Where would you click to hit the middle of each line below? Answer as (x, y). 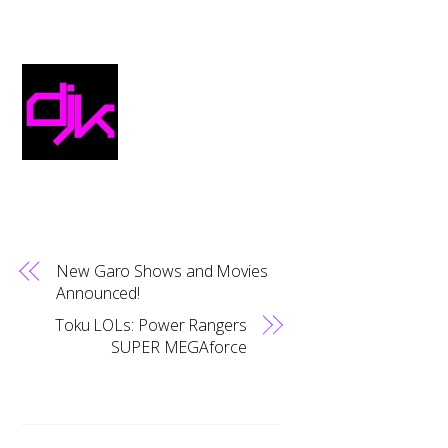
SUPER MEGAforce (179, 346)
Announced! (98, 292)
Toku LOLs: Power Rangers (150, 324)
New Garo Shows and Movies (162, 270)
